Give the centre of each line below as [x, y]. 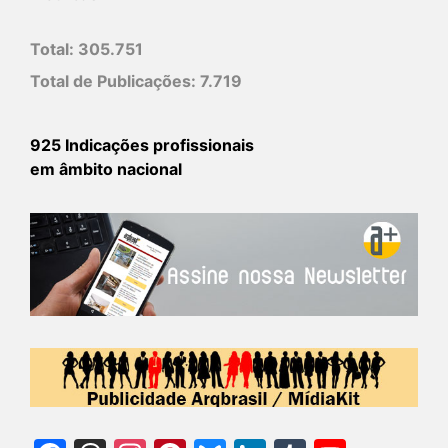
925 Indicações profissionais [142, 145]
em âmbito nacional [106, 169]
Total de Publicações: [115, 81]
